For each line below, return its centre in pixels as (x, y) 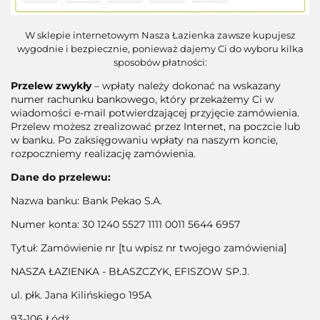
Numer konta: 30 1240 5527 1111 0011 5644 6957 (125, 225)
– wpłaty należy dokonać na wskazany (186, 86)
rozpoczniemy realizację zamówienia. (103, 154)
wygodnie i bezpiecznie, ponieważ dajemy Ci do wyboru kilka (160, 49)
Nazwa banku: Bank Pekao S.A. (86, 201)
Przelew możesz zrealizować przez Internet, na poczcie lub (155, 127)
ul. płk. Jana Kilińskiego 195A (81, 295)
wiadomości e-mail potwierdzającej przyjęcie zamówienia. (155, 113)
